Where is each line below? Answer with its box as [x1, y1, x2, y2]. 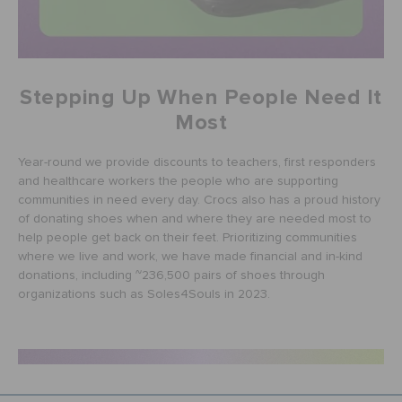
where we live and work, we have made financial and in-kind [18, 249, 363, 263]
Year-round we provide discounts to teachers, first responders [18, 155, 376, 169]
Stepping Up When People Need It [20, 83, 382, 110]
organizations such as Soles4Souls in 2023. [18, 287, 270, 301]
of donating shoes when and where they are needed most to [18, 212, 371, 225]
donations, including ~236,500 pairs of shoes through [18, 268, 325, 282]
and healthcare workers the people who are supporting [18, 174, 338, 188]
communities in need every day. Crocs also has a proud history [18, 193, 380, 206]
